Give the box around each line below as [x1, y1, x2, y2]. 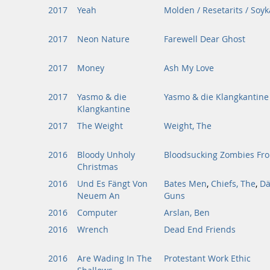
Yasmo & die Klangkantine [164, 92, 269, 102]
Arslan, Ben [164, 207, 210, 218]
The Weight [77, 121, 123, 131]
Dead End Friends [164, 224, 236, 235]
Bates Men [164, 178, 207, 189]
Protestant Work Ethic [164, 253, 251, 264]
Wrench [77, 224, 108, 235]
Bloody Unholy [77, 149, 135, 160]
